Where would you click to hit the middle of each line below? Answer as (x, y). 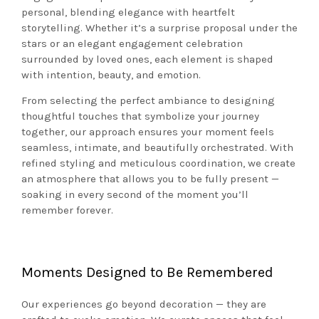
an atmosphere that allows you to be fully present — (150, 179)
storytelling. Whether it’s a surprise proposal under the (159, 27)
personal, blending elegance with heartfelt (128, 12)
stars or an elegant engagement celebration (132, 43)
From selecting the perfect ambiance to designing (148, 101)
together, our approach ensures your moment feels (148, 132)
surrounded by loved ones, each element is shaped (147, 59)
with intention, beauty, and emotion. (111, 74)
